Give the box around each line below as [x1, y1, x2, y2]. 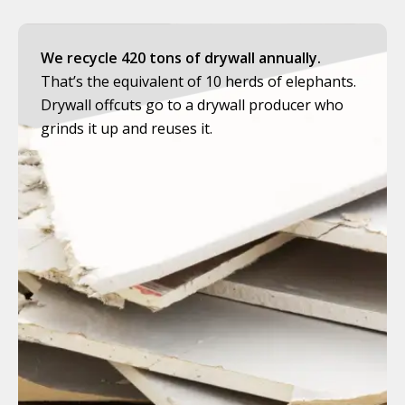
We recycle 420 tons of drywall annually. [41, 47, 321, 68]
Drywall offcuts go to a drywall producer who [41, 94, 344, 115]
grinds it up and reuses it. [41, 118, 212, 138]
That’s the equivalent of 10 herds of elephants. [41, 71, 356, 91]
